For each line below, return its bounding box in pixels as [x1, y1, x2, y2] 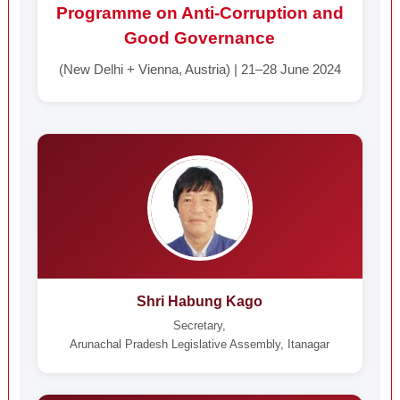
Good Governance [124, 29, 276, 47]
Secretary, [173, 319, 227, 332]
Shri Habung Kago [137, 294, 263, 309]
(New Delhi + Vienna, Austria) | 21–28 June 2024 [58, 62, 341, 77]
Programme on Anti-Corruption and [55, 4, 344, 22]
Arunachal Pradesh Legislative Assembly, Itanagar [70, 337, 330, 351]
